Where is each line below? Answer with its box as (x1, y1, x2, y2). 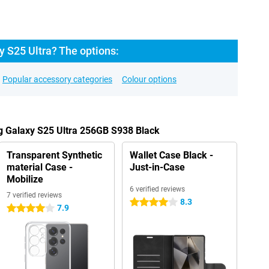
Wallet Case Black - (129, 150, 213, 161)
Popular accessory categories (2, 74, 112, 84)
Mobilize (6, 174, 43, 185)
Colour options (122, 74, 177, 84)
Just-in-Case (129, 162, 185, 173)
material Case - (6, 162, 73, 173)
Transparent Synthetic (6, 150, 102, 161)
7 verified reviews (6, 191, 62, 199)
